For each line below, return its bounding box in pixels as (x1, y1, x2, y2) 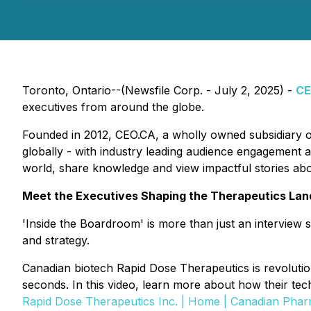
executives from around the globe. (22, 100, 204, 114)
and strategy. (22, 233, 90, 247)
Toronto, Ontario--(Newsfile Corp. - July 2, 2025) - (22, 83, 296, 97)
